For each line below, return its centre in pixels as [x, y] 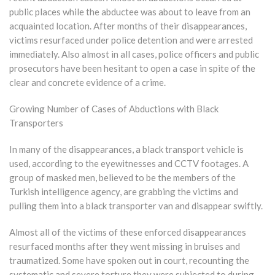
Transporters [36, 122]
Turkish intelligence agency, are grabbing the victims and [124, 191]
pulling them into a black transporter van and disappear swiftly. [136, 205]
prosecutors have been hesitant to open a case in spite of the [132, 68]
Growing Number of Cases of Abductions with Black [114, 108]
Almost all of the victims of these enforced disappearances [128, 232]
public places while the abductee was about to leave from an [130, 11]
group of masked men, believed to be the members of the [122, 177]
